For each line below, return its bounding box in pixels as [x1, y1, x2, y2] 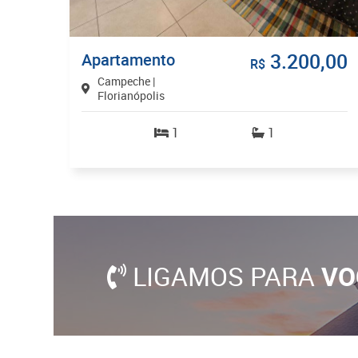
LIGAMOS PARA [126, 258, 322, 293]
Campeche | [97, 74, 156, 89]
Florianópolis [97, 88, 165, 104]
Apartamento [92, 49, 176, 71]
